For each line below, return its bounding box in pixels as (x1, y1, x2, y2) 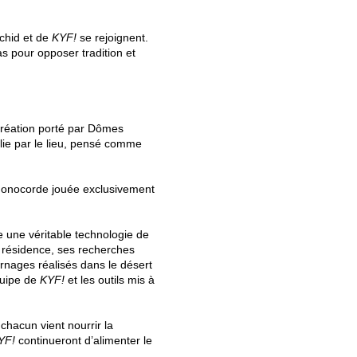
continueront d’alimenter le (18, 334, 152, 347)
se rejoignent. (76, 31, 148, 44)
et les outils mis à (65, 273, 155, 286)
